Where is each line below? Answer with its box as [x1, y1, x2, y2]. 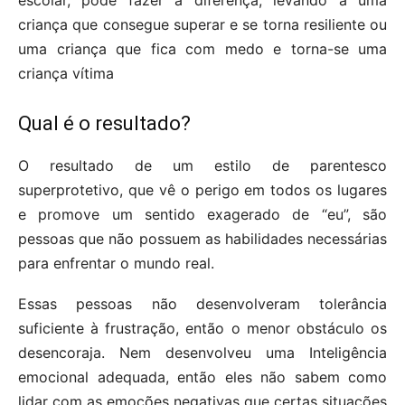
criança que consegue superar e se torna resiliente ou [18, 15, 387, 34]
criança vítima [18, 64, 114, 83]
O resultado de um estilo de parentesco [18, 156, 387, 175]
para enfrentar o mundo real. [18, 254, 214, 273]
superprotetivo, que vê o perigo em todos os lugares [18, 181, 387, 200]
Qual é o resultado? [18, 112, 191, 136]
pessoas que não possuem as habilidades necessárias [18, 230, 387, 249]
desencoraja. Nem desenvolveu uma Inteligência [18, 344, 387, 363]
